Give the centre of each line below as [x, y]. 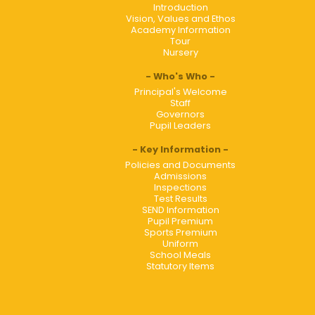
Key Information [181, 149]
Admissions [181, 176]
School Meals [181, 255]
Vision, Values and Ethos [180, 18]
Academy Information [180, 30]
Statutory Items [181, 266]
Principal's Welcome [180, 91]
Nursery [180, 52]
